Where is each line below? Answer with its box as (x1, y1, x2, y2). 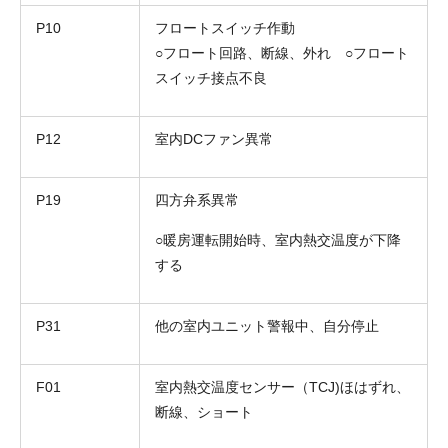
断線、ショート (155, 403, 253, 420)
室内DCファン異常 (155, 130, 273, 147)
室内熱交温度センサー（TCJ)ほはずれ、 (155, 378, 410, 395)
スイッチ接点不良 (155, 69, 267, 86)
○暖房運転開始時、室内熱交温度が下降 (155, 231, 401, 248)
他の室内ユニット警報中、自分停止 (155, 317, 379, 334)
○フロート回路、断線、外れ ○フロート (155, 44, 409, 61)
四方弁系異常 (155, 191, 239, 208)
